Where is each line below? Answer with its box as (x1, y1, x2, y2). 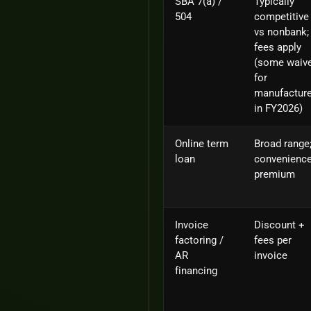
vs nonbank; (254, 25, 309, 38)
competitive (254, 10, 309, 23)
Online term (175, 137, 228, 150)
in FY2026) (254, 101, 303, 115)
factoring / (175, 233, 224, 246)
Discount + (254, 218, 305, 231)
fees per (254, 233, 292, 246)
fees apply (254, 40, 301, 53)
